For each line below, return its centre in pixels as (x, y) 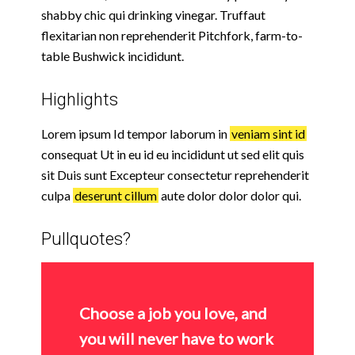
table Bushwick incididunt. (113, 56)
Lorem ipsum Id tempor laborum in (136, 133)
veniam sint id (268, 133)
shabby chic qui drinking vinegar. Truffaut (153, 15)
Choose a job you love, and (173, 313)
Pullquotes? (86, 239)
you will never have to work (176, 339)
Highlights (80, 99)
